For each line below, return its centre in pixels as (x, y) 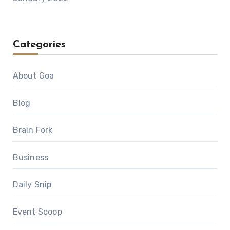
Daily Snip (32, 185)
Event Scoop (37, 212)
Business (31, 158)
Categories (39, 45)
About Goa (33, 76)
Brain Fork (33, 130)
